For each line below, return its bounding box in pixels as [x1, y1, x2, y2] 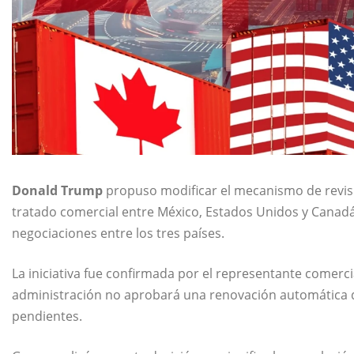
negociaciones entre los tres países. [12, 224, 224, 242]
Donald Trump [12, 181, 103, 199]
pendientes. [12, 307, 82, 325]
